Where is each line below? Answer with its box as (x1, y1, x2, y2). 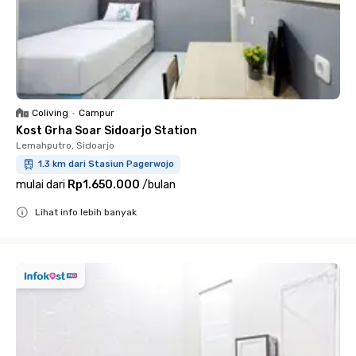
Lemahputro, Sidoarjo (16, 140, 114, 151)
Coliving (32, 107, 68, 118)
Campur (79, 107, 114, 118)
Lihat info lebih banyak (35, 207, 137, 218)
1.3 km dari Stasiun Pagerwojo (38, 159, 174, 169)
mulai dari (16, 178, 65, 192)
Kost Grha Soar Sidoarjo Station (16, 124, 197, 137)
